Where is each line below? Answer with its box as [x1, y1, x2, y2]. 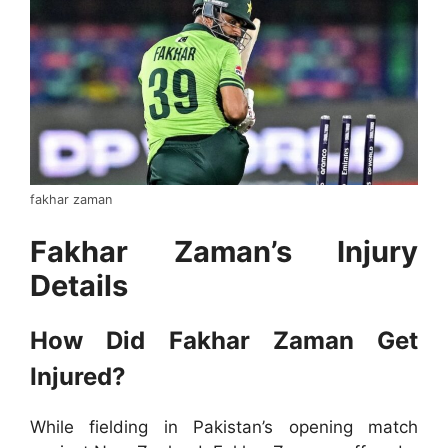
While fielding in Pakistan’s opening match [30, 416, 418, 437]
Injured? [30, 361, 126, 391]
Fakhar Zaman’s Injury [30, 233, 418, 269]
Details [30, 267, 128, 303]
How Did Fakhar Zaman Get [30, 325, 418, 355]
